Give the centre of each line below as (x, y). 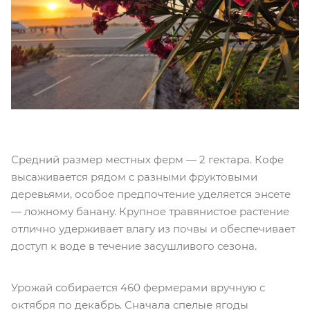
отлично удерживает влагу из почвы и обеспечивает (153, 229)
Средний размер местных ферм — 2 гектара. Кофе (147, 160)
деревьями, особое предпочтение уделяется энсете (151, 194)
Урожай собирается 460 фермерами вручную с (138, 288)
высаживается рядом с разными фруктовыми (134, 177)
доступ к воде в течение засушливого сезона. (135, 246)
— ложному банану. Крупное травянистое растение (150, 212)
